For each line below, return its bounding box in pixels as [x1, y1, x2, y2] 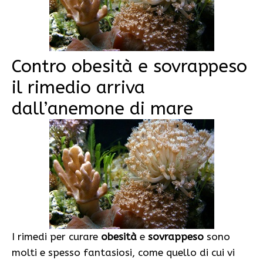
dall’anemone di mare [12, 97, 193, 119]
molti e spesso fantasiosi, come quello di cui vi [12, 246, 235, 258]
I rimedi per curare [12, 230, 101, 242]
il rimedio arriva [12, 76, 145, 98]
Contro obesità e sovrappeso [12, 55, 247, 77]
